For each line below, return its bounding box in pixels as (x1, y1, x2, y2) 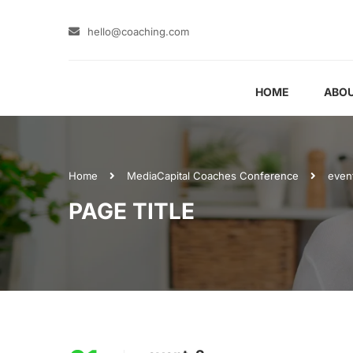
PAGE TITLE (69, 198, 195, 225)
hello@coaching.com (87, 25, 189, 38)
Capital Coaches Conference (157, 169, 299, 182)
